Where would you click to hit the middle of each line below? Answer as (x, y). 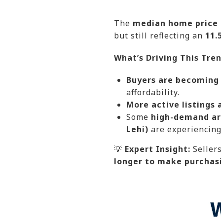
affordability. (153, 92)
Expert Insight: (158, 149)
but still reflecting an (160, 35)
